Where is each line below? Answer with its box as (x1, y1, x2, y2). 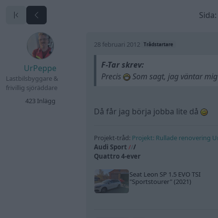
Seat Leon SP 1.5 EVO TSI (129, 169, 200, 179)
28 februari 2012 (94, 39, 141, 49)
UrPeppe (24, 63, 57, 74)
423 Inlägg (25, 96, 55, 106)
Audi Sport (94, 142, 127, 151)
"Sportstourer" (129, 177, 172, 186)
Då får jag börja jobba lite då (94, 106, 201, 117)
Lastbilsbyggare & (6, 74, 58, 83)
